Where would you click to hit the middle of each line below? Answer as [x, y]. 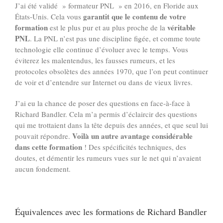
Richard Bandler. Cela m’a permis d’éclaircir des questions [106, 114]
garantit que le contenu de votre [135, 16]
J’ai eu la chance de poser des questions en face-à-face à [103, 103]
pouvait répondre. [44, 136]
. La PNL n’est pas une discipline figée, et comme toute [115, 38]
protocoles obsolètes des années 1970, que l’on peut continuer [111, 71]
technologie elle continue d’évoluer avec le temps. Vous [102, 49]
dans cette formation [49, 147]
